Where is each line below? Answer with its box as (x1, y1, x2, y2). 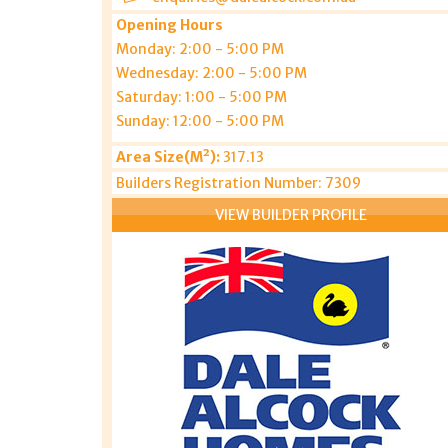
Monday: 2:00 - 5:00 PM (116, 40, 284, 58)
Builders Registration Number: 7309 (116, 174, 361, 192)
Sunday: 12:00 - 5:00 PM (116, 112, 284, 130)
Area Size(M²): (116, 148, 220, 166)
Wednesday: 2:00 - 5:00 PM (116, 64, 307, 82)
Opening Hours (116, 16, 223, 34)
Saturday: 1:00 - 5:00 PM (116, 88, 287, 106)
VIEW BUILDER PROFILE (215, 206, 368, 224)
